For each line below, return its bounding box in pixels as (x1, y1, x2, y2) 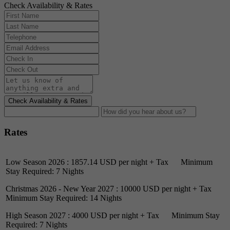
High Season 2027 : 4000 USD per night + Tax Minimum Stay (6, 210, 220, 220)
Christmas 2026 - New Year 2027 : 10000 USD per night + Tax (6, 184, 222, 193)
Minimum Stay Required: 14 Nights (6, 193, 122, 202)
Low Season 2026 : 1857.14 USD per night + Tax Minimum (6, 157, 213, 166)
